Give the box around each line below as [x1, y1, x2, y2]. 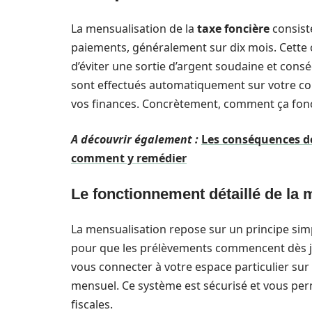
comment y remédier [71, 150, 187, 166]
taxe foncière [197, 21, 270, 36]
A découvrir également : [71, 132, 198, 147]
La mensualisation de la [71, 21, 197, 36]
